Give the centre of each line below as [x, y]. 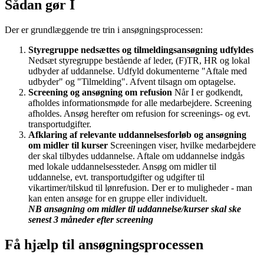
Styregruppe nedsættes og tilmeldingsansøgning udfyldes [141, 49]
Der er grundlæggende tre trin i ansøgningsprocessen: [104, 29]
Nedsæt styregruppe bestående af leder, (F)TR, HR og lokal [139, 60]
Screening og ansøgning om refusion [100, 92]
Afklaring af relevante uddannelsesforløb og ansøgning [137, 134]
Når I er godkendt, [207, 92]
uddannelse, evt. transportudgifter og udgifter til [116, 177]
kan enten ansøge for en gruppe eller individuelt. [118, 198]
